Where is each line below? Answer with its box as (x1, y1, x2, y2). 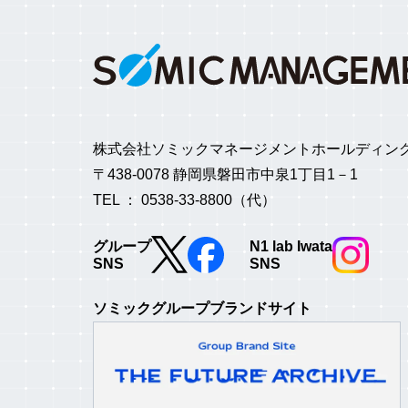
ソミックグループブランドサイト (93, 301, 311, 317)
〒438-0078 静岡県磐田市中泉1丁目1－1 (93, 167, 358, 183)
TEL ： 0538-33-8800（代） (93, 192, 276, 209)
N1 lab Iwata (250, 238, 332, 254)
